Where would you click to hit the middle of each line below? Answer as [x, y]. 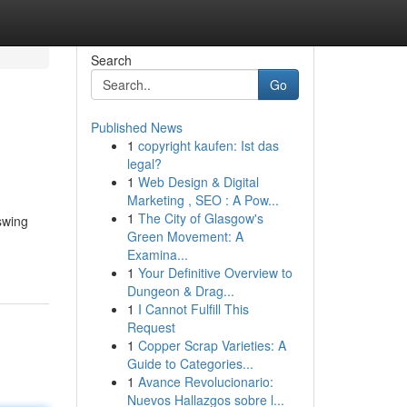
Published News [136, 127]
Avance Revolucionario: [205, 382]
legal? [144, 164]
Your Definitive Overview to [215, 273]
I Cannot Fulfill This [193, 309]
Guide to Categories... [190, 363]
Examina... [157, 254]
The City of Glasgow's [200, 218]
